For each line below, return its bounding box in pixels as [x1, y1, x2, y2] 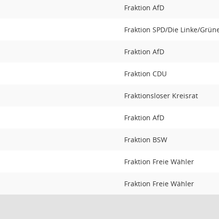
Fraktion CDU [124, 69, 167, 78]
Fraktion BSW [124, 135, 167, 144]
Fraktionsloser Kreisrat [124, 91, 198, 100]
